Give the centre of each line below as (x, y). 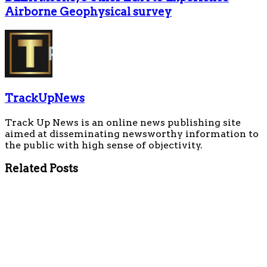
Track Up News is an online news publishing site (123, 122)
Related (26, 169)
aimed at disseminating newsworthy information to (132, 133)
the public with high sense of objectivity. (104, 145)
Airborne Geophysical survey (88, 11)
